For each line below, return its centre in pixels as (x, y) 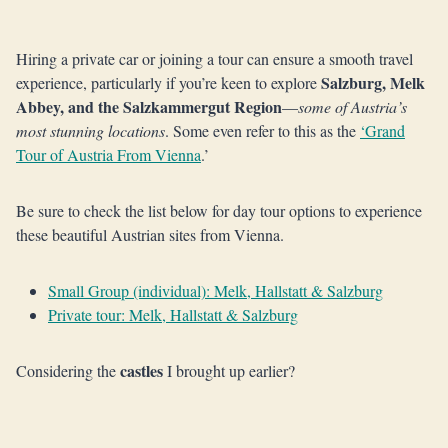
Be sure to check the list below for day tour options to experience (219, 210)
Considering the (68, 370)
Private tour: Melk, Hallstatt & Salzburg (173, 314)
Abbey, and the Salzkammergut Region (149, 106)
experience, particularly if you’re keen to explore (168, 82)
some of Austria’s (352, 106)
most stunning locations (90, 130)
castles (141, 370)
